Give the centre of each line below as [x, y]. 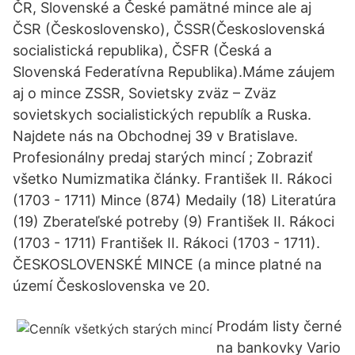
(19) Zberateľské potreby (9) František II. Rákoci [174, 221]
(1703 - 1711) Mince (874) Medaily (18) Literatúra [174, 200]
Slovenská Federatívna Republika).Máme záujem [174, 72]
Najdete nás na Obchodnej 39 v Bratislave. [155, 136]
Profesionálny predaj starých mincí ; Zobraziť [163, 157]
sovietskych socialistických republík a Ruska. [162, 115]
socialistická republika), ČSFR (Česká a [142, 50]
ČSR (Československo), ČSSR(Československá [169, 29]
